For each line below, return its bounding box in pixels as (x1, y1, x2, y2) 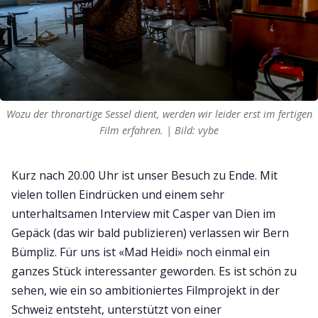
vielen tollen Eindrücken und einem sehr (11, 187, 224, 203)
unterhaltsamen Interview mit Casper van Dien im (11, 206, 275, 222)
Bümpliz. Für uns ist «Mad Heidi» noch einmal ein (11, 244, 270, 261)
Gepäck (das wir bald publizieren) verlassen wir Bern (11, 225, 289, 241)
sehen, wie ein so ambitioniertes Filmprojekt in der (11, 283, 280, 299)
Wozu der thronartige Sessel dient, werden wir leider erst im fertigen (6, 107, 312, 121)
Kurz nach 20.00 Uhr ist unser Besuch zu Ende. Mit (11, 168, 278, 184)
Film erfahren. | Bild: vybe (99, 124, 219, 138)
